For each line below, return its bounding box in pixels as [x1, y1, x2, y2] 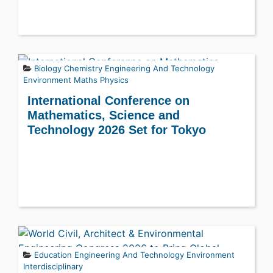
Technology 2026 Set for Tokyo [27, 123, 206, 136]
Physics [100, 75, 129, 85]
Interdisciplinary [23, 261, 83, 271]
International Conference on [27, 94, 190, 107]
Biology [34, 63, 62, 73]
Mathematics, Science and [27, 108, 180, 122]
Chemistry [64, 63, 102, 73]
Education [34, 250, 72, 260]
